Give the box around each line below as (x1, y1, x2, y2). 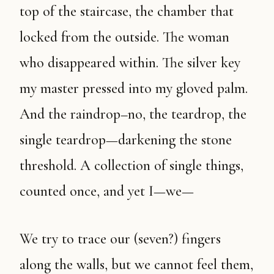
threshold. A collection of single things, (20, 157, 243, 174)
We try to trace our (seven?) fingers (20, 230, 32, 248)
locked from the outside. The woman (20, 28, 229, 46)
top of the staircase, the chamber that (20, 2, 234, 20)
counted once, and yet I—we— (20, 182, 194, 200)
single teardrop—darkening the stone (20, 131, 232, 149)
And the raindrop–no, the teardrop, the (20, 105, 246, 123)
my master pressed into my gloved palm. (20, 80, 248, 97)
